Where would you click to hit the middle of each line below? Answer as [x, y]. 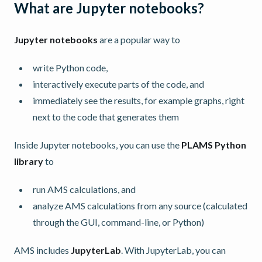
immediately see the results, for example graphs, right [139, 100]
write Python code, [70, 67]
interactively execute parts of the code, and [118, 84]
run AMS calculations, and [84, 189]
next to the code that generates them [106, 116]
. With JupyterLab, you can [173, 250]
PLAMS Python [214, 144]
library [29, 161]
